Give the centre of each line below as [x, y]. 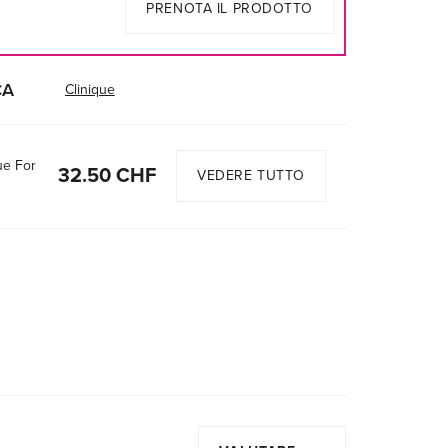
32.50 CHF [107, 176]
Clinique [89, 89]
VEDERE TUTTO [251, 176]
